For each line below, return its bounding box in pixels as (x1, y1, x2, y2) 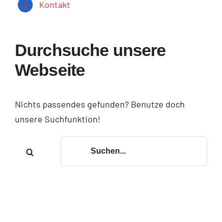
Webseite (15, 60, 85, 79)
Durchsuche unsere (15, 40, 166, 59)
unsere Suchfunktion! (15, 113, 101, 124)
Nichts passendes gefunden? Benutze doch (15, 98, 185, 110)
